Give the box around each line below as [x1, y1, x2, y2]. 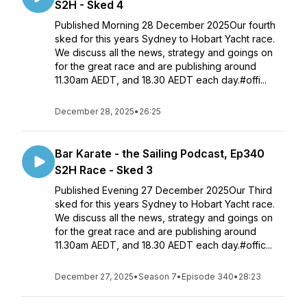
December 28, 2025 [55, 106, 134, 116]
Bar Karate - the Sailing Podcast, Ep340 [55, 147, 265, 160]
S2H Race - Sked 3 [55, 163, 153, 177]
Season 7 [138, 271, 177, 282]
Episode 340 [182, 271, 234, 282]
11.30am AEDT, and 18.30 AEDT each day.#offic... [55, 239, 272, 251]
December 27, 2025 [55, 271, 134, 282]
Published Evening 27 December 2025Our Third [55, 184, 272, 196]
